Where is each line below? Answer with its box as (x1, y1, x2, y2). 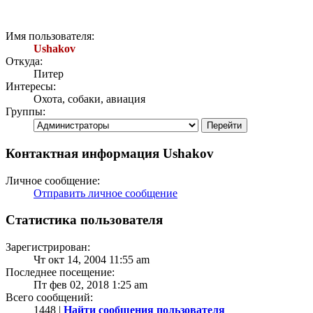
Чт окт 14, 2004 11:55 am (34, 254, 150, 266)
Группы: (6, 105, 45, 118)
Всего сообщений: (6, 291, 93, 304)
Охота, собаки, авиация (34, 93, 145, 105)
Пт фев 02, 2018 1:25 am (34, 279, 147, 291)
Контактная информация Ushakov (6, 146, 214, 161)
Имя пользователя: (6, 30, 94, 43)
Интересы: (6, 80, 56, 93)
